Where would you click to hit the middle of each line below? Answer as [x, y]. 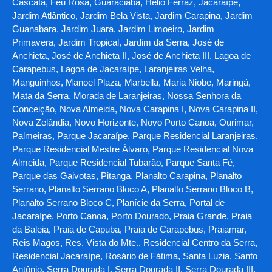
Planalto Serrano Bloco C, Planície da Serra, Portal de [118, 203]
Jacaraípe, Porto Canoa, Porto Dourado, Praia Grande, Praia [132, 216]
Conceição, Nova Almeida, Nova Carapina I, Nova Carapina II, [135, 109]
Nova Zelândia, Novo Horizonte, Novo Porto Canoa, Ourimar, [133, 123]
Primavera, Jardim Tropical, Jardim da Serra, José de [118, 42]
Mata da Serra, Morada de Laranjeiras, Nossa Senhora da [127, 96]
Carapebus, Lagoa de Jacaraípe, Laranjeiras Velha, [113, 69]
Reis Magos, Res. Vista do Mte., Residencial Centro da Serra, [135, 243]
